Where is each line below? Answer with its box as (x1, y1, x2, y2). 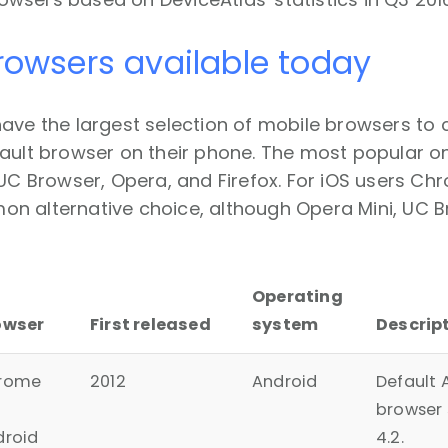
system (252, 313, 319, 337)
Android (252, 370, 318, 394)
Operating (252, 285, 343, 309)
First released (90, 313, 211, 337)
